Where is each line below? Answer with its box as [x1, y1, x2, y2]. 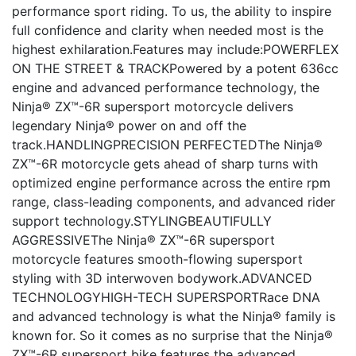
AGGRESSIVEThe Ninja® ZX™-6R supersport [12, 232, 275, 248]
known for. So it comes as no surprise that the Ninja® [12, 327, 333, 343]
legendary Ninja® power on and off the [12, 118, 246, 133]
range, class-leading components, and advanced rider [12, 194, 335, 210]
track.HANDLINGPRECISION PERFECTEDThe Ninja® [12, 137, 323, 153]
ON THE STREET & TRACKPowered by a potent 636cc [12, 60, 339, 76]
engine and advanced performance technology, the [12, 79, 319, 95]
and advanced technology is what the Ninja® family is [12, 308, 335, 324]
